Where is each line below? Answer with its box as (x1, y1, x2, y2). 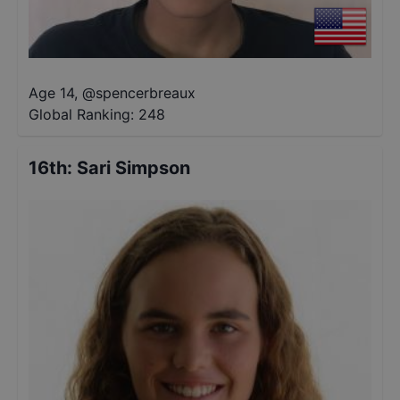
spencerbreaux (96, 84, 196, 102)
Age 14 (29, 84, 74, 102)
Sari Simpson (77, 157, 190, 179)
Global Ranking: (29, 105, 134, 123)
